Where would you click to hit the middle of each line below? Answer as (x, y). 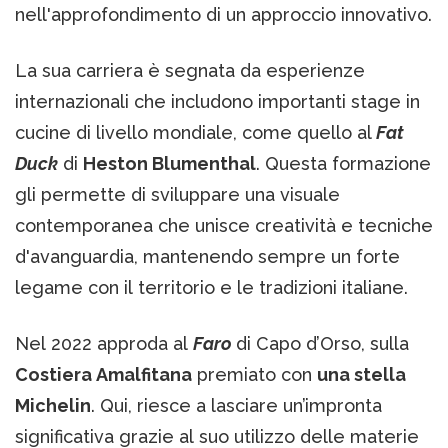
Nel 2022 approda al (104, 344)
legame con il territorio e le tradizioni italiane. (211, 288)
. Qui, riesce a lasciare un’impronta (236, 406)
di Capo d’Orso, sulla (322, 344)
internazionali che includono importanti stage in (217, 102)
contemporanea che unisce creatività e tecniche (224, 226)
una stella (361, 375)
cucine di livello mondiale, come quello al (193, 133)
